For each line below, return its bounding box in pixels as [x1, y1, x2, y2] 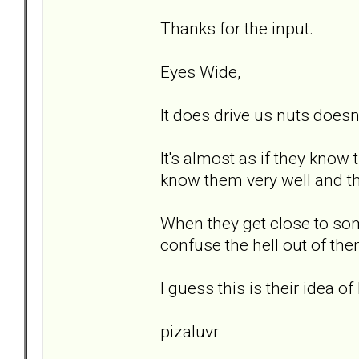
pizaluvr [160, 321, 219, 341]
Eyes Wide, [160, 61, 240, 82]
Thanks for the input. [160, 18, 313, 38]
